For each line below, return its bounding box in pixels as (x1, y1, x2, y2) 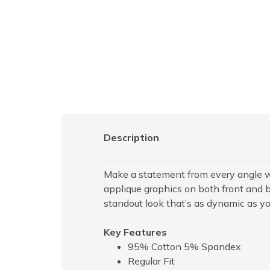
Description (104, 131, 159, 144)
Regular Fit (128, 255, 175, 268)
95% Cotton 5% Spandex (128, 240, 241, 253)
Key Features (104, 226, 167, 239)
